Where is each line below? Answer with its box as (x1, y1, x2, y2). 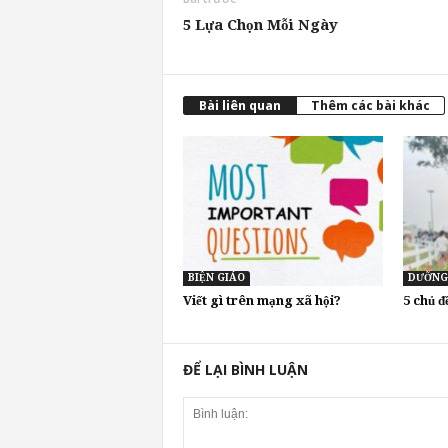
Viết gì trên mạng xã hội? (182, 293, 341, 308)
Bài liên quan (198, 98, 281, 113)
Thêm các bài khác (310, 98, 430, 113)
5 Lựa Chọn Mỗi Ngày (182, 16, 338, 34)
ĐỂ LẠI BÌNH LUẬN (182, 360, 308, 379)
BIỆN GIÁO (187, 272, 245, 283)
